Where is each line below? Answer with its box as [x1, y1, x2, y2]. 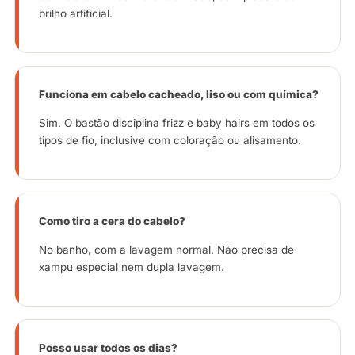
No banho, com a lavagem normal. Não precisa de [39, 242, 294, 256]
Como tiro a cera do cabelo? [39, 214, 185, 227]
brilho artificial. [39, 6, 113, 20]
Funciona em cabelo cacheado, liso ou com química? [39, 87, 319, 101]
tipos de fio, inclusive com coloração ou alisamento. [39, 133, 301, 147]
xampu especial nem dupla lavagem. [39, 260, 224, 273]
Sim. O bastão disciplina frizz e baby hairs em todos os [39, 116, 315, 129]
